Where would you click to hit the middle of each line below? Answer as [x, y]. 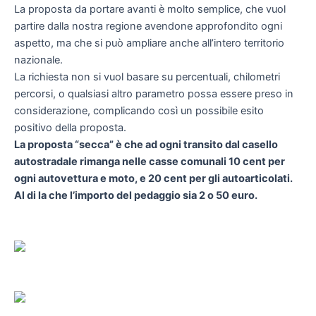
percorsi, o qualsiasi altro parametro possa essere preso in [154, 93]
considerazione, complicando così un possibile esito [139, 110]
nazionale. [38, 60]
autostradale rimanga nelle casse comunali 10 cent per [150, 161]
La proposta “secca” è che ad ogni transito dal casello [146, 144]
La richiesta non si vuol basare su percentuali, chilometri [147, 77]
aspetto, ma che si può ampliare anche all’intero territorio [149, 43]
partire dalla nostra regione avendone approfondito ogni [148, 26]
